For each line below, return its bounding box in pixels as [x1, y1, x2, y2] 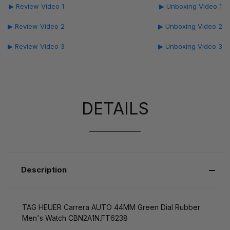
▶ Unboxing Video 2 [158, 22, 222, 30]
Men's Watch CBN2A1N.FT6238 [22, 213, 128, 222]
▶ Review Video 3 [8, 42, 65, 50]
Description [21, 164, 67, 175]
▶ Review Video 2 [8, 22, 65, 30]
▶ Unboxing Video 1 [159, 2, 222, 10]
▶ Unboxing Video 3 [158, 42, 222, 50]
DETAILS [81, 98, 149, 119]
